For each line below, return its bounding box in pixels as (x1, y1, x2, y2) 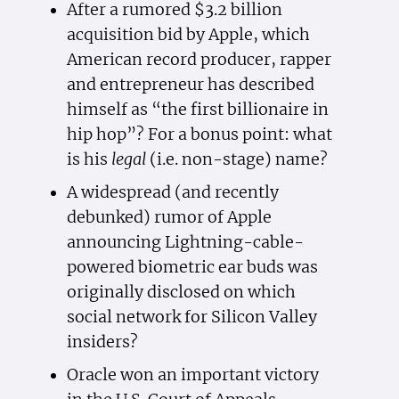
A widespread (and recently (66, 183, 279, 203)
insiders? (66, 332, 138, 353)
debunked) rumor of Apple (66, 208, 272, 228)
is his (66, 150, 111, 170)
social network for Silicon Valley (66, 307, 317, 328)
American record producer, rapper (66, 50, 331, 70)
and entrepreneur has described (66, 75, 314, 95)
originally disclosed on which (66, 282, 296, 303)
